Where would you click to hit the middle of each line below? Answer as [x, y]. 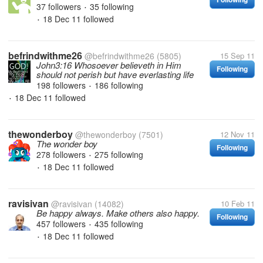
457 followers [62, 224]
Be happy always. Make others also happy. [118, 213]
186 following [119, 85]
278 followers [62, 154]
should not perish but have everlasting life [115, 74]
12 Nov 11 [237, 134]
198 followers [62, 85]
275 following [119, 154]
